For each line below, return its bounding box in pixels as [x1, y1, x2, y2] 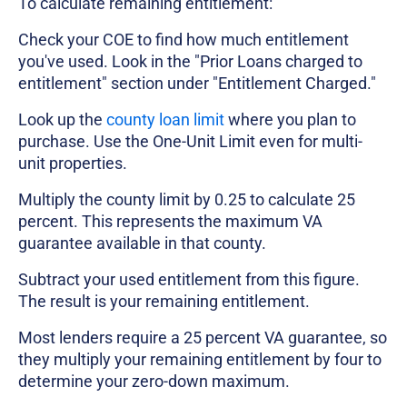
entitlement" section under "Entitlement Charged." [18, 74, 376, 94]
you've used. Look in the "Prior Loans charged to [18, 52, 362, 72]
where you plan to [224, 110, 356, 130]
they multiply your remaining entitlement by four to [18, 350, 382, 370]
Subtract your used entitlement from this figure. [18, 270, 360, 290]
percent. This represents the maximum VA [18, 212, 323, 232]
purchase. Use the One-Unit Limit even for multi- [18, 132, 362, 152]
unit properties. [18, 154, 127, 174]
